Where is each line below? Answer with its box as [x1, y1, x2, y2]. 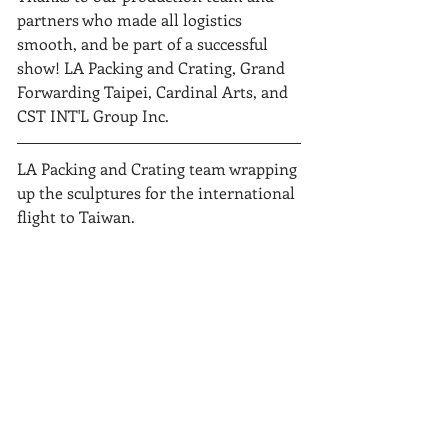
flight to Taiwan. [17, 206, 135, 227]
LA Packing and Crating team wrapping [17, 158, 301, 179]
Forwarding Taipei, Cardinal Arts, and [17, 81, 292, 102]
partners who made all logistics [17, 9, 246, 30]
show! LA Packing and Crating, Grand [17, 57, 289, 78]
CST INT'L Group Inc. [17, 105, 173, 126]
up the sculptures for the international [17, 182, 299, 203]
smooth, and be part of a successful [17, 33, 272, 54]
